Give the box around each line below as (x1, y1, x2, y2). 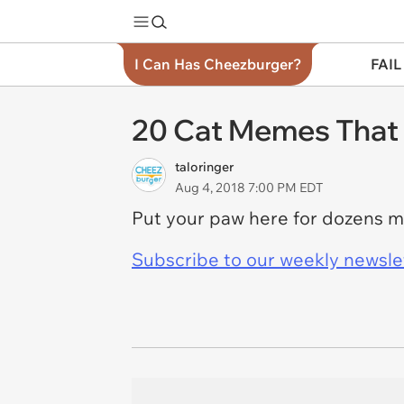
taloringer (175, 159, 234, 175)
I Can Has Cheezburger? (134, 55, 301, 73)
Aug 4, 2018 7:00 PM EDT (175, 179, 323, 196)
